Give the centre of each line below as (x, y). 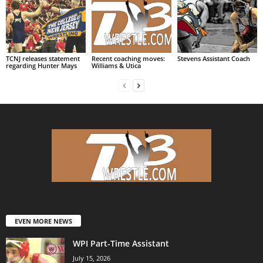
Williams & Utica (116, 65)
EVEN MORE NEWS (43, 221)
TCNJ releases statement (43, 58)
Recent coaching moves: (128, 58)
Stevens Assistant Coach (213, 58)
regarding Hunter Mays (41, 65)
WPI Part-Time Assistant (121, 243)
